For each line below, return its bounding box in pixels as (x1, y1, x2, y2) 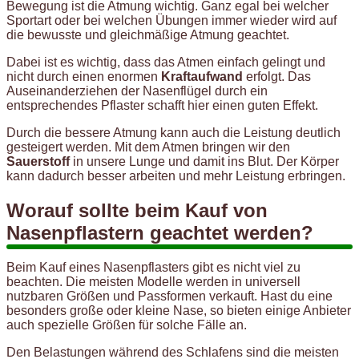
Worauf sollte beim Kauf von (6, 200, 268, 222)
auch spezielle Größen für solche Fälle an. (6, 318, 247, 333)
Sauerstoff (6, 155, 70, 169)
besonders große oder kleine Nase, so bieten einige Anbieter (6, 304, 351, 318)
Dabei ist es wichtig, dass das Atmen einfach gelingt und (6, 55, 325, 70)
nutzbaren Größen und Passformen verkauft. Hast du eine (6, 289, 333, 304)
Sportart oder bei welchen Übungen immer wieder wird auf (6, 14, 337, 28)
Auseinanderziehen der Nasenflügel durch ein (6, 84, 268, 99)
